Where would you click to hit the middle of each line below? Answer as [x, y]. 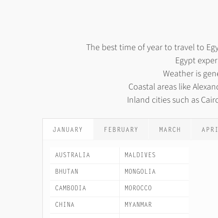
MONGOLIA [140, 172]
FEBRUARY [121, 130]
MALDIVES [140, 155]
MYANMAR [138, 205]
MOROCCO [138, 188]
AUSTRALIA [73, 155]
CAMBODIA [71, 188]
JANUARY [68, 130]
